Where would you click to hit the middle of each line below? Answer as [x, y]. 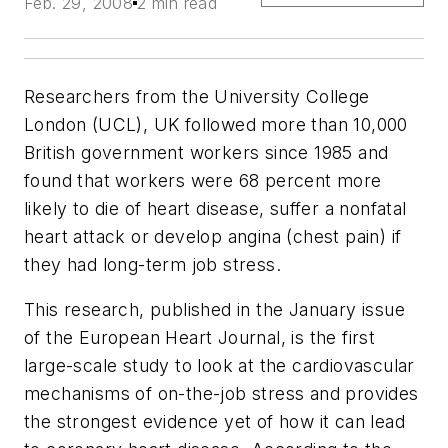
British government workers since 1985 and [206, 152]
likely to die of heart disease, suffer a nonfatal [215, 208]
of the [51, 338]
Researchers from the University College [197, 96]
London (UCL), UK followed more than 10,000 [216, 124]
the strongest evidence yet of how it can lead [214, 422]
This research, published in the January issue [214, 310]
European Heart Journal [179, 338]
